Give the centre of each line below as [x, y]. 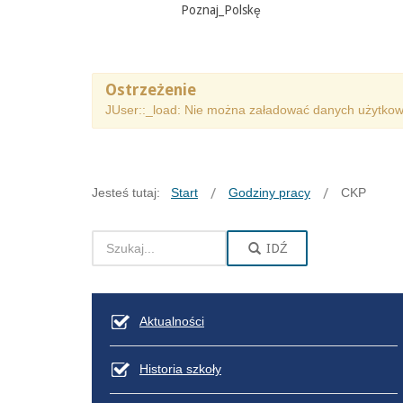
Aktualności [172, 321]
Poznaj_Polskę [221, 9]
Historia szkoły [180, 368]
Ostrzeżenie [151, 90]
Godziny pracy [269, 192]
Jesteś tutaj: [130, 192]
